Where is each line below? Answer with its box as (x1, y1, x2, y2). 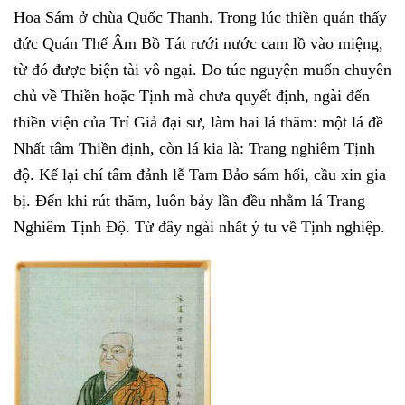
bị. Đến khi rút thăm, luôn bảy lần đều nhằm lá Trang (14, 192, 365, 211)
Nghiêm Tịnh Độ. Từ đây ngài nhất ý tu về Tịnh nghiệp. (14, 218, 385, 237)
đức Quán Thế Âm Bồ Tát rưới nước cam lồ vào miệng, (14, 34, 383, 53)
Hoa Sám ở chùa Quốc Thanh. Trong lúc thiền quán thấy (14, 8, 387, 27)
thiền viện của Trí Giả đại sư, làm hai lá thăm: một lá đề (14, 113, 383, 132)
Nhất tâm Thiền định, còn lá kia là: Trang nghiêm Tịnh (14, 139, 375, 158)
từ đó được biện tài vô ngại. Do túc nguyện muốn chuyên (14, 61, 391, 80)
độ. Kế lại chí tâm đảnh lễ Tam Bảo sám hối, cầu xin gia (14, 165, 386, 184)
